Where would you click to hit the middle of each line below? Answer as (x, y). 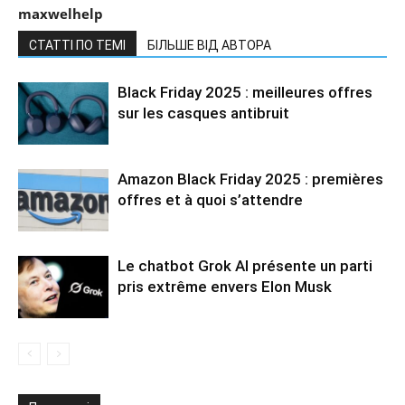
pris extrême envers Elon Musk (225, 286)
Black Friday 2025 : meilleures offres (245, 92)
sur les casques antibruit (203, 113)
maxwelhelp (61, 13)
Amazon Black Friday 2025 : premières (250, 179)
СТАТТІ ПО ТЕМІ (77, 45)
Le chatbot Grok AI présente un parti (245, 265)
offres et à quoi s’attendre (210, 199)
